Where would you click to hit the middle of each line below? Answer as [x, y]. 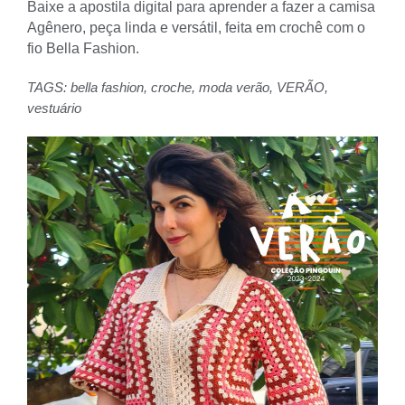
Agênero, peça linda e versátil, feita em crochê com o [196, 27]
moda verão [234, 87]
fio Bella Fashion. [83, 48]
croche [171, 87]
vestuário [54, 108]
